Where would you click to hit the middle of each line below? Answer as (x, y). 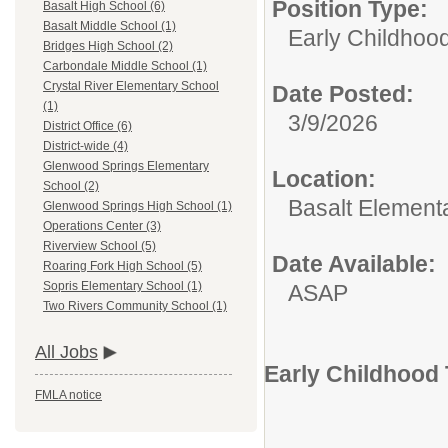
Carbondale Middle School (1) (125, 66)
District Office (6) (87, 126)
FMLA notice (68, 395)
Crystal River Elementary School (131, 86)
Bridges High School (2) (108, 46)
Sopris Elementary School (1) (122, 286)
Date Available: (354, 264)
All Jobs (66, 352)
